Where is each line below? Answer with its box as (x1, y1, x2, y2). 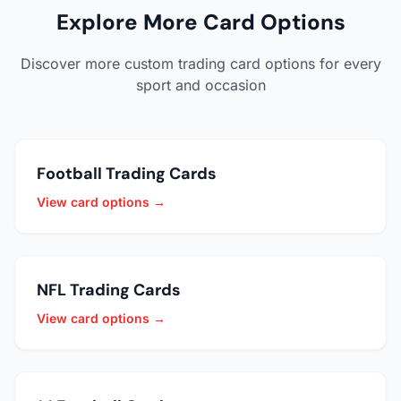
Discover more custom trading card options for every (20, 55, 381, 73)
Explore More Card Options (55, 8, 346, 37)
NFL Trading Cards (37, 279, 181, 302)
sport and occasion (135, 76, 266, 95)
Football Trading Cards (37, 163, 217, 185)
